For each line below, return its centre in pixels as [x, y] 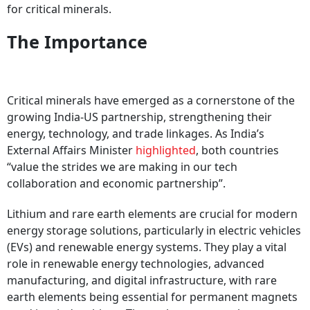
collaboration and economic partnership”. [118, 184]
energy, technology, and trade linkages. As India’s [136, 134]
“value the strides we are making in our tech [122, 167]
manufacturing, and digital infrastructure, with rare [142, 281]
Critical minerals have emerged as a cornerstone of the [151, 101]
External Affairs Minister [71, 151]
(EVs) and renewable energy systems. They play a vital [147, 247]
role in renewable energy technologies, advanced [136, 264]
